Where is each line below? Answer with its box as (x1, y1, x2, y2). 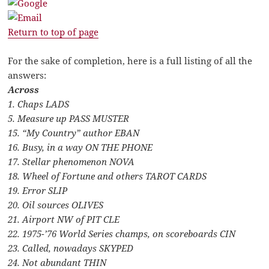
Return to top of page (8, 26, 99, 38)
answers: (8, 69, 47, 82)
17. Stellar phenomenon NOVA (8, 156, 135, 168)
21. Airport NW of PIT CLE (8, 213, 120, 226)
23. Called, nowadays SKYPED (8, 242, 134, 255)
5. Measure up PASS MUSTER (8, 112, 130, 125)
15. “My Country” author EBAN (8, 127, 140, 139)
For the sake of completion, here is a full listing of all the (8, 55, 253, 67)
